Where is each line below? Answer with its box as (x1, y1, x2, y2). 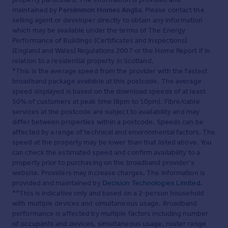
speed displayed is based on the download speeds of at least (12, 87, 206, 96)
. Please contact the (141, 5, 205, 14)
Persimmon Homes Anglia (59, 5, 141, 14)
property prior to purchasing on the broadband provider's (12, 158, 194, 167)
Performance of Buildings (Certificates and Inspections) (12, 36, 188, 45)
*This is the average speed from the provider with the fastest (12, 66, 208, 75)
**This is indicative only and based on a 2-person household (12, 188, 204, 197)
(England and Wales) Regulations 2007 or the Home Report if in (12, 46, 211, 55)
